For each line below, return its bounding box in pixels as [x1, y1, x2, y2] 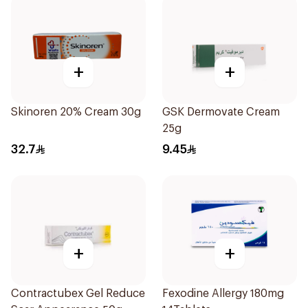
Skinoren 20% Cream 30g [11, 107, 141, 118]
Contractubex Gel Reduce [11, 288, 145, 299]
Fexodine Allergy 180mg [162, 288, 284, 299]
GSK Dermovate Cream [162, 107, 280, 118]
